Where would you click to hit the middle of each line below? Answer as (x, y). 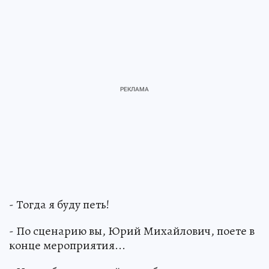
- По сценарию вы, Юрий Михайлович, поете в (132, 231)
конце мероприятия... (67, 246)
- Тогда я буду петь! (59, 205)
